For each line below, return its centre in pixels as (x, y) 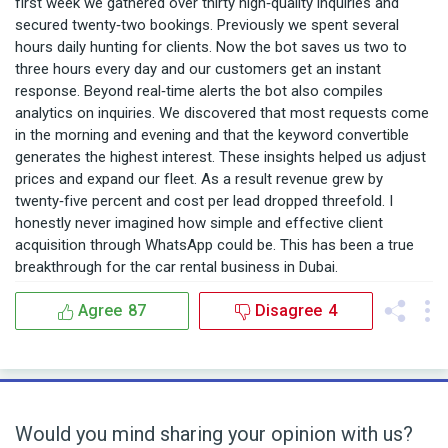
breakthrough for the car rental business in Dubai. (176, 267)
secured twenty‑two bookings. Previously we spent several (207, 25)
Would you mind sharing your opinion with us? (214, 434)
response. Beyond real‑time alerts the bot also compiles (199, 91)
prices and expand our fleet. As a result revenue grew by (199, 179)
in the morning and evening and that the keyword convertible (212, 135)
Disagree (288, 310)
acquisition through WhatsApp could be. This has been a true (214, 245)
